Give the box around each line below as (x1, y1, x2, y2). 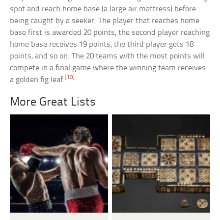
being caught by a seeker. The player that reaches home (10, 17, 200, 26)
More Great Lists (10, 96, 96, 109)
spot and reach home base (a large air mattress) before (10, 5, 196, 14)
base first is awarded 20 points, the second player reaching (10, 28, 210, 37)
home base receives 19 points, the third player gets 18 (10, 40, 194, 49)
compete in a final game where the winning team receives (10, 64, 206, 73)
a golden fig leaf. (10, 76, 65, 84)
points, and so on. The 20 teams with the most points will (10, 52, 205, 61)
